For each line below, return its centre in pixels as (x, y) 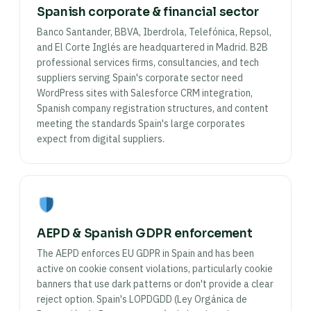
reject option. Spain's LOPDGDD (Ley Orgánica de (142, 299)
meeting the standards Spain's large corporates (141, 124)
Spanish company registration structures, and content (153, 108)
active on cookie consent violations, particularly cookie (155, 269)
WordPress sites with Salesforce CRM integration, (145, 93)
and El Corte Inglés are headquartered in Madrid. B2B (152, 47)
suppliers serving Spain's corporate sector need (140, 78)
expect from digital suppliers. (101, 139)
